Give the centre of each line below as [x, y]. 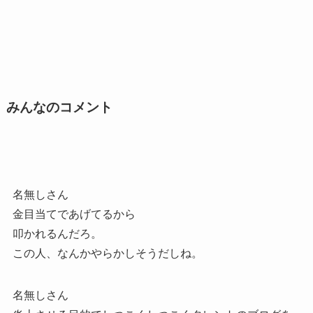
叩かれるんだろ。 [57, 234]
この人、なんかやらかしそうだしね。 [107, 254]
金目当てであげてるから [74, 214]
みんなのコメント [59, 107]
